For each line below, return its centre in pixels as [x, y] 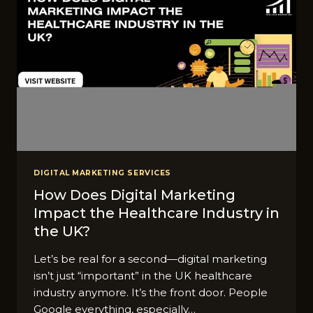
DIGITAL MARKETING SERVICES [102, 173]
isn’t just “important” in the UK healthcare [143, 276]
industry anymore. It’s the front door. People [151, 293]
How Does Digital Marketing [134, 195]
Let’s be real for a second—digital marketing [150, 259]
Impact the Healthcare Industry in [156, 213]
